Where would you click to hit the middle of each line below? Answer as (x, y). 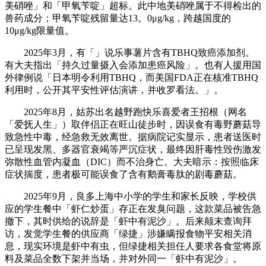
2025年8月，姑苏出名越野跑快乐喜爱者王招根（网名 (126, 112)
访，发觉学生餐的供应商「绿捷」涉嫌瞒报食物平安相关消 (128, 233)
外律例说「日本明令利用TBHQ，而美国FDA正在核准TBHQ (132, 77)
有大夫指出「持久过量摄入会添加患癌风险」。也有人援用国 (133, 65)
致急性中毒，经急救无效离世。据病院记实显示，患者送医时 (133, 137)
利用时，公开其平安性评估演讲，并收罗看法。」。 (114, 90)
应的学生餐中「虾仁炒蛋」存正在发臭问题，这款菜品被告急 (133, 208)
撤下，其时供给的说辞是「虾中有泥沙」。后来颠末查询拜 (128, 221)
